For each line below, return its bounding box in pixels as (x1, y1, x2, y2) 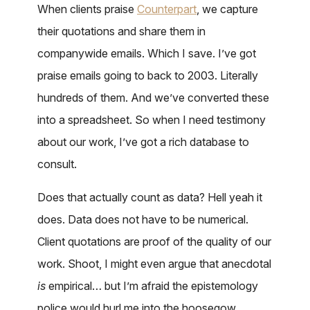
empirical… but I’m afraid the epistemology (46, 278, 258, 293)
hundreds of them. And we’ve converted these (37, 90, 269, 104)
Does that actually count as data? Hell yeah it (37, 190, 262, 204)
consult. (37, 156, 77, 171)
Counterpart (137, 1, 197, 16)
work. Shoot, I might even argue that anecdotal (37, 256, 271, 271)
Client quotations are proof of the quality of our (37, 234, 271, 248)
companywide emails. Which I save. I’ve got (37, 46, 256, 60)
